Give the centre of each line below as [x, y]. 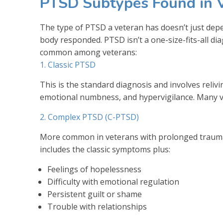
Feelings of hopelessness [94, 169]
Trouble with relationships [97, 206]
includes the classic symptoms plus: [105, 149]
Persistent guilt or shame [95, 194]
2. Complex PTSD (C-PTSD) [89, 117]
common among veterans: [88, 52]
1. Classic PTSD [68, 64]
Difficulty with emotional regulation [113, 181]
